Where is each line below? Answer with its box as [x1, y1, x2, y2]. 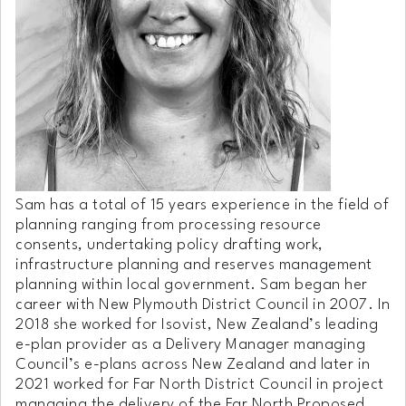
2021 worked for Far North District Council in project [15, 376, 384, 392]
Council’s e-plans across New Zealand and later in [15, 356, 371, 372]
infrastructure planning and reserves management [15, 256, 372, 273]
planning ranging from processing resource [15, 217, 322, 233]
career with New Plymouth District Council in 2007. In [15, 296, 391, 313]
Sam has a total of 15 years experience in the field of [15, 197, 389, 213]
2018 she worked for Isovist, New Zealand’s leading [15, 316, 378, 333]
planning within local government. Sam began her [15, 276, 368, 293]
